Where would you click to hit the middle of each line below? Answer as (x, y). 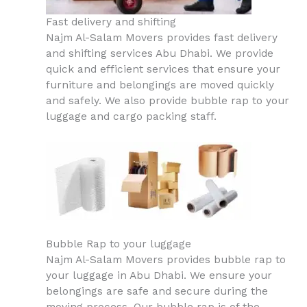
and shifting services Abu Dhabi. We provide (159, 53)
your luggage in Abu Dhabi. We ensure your (159, 276)
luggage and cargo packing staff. (131, 116)
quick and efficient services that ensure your (163, 69)
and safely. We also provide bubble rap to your (167, 100)
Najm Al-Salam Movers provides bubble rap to (165, 260)
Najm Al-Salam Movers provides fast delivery (161, 37)
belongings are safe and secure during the (157, 292)
